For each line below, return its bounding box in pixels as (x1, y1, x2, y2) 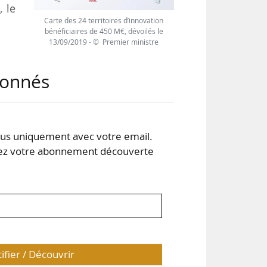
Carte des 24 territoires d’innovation (44, 15, 164, 26)
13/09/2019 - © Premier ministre (49, 36, 159, 47)
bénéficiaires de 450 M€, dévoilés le (44, 26, 163, 36)
